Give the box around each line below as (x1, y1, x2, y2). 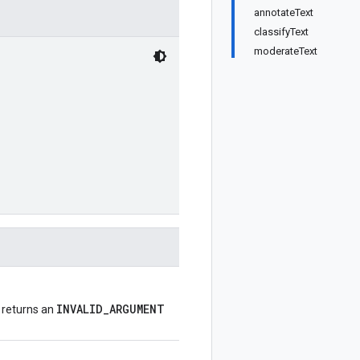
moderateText (254, 45, 317, 57)
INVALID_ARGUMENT (56, 301, 165, 317)
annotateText (254, 6, 313, 18)
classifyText (254, 26, 309, 38)
